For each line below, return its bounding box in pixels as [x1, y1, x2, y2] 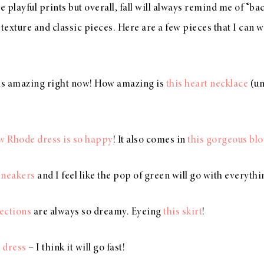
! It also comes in [113, 135, 187, 146]
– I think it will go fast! [26, 243, 125, 254]
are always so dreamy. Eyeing [31, 207, 163, 218]
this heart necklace [166, 79, 248, 90]
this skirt [163, 207, 202, 218]
